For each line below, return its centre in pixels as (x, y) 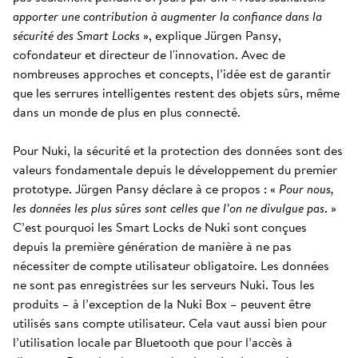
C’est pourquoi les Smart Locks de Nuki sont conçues (160, 227)
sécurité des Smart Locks (76, 35)
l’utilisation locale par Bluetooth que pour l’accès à (153, 342)
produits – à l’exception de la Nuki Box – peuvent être (162, 304)
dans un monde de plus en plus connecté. (127, 112)
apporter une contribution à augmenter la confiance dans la (167, 16)
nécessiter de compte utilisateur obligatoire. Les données (171, 265)
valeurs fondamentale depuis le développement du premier (175, 169)
